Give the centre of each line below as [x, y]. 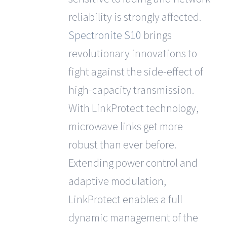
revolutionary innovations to [133, 53]
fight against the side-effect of [136, 71]
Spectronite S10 [105, 35]
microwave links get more [125, 126]
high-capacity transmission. [131, 90]
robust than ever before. [122, 144]
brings [156, 35]
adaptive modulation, [117, 181]
